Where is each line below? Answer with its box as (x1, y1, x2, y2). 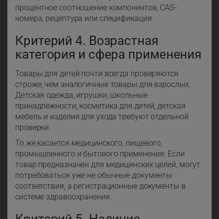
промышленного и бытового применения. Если (15, 149, 185, 159)
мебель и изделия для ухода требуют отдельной (15, 112, 189, 122)
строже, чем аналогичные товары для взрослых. (15, 80, 191, 89)
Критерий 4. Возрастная (15, 33, 158, 48)
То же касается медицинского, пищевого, (15, 138, 163, 148)
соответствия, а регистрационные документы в (15, 181, 186, 191)
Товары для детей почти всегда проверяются (15, 69, 178, 79)
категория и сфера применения (15, 47, 202, 62)
